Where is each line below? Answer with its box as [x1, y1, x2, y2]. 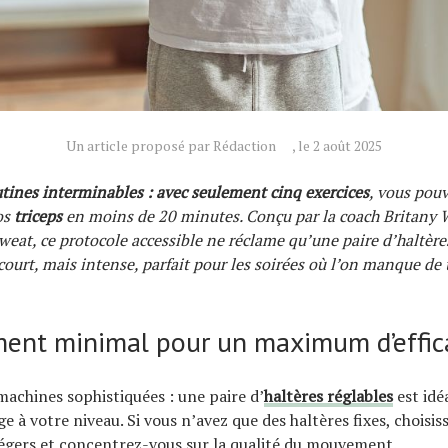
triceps [14, 204, 62, 227]
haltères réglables [264, 384, 393, 407]
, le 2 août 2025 [292, 135, 382, 155]
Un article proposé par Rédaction [66, 135, 276, 155]
